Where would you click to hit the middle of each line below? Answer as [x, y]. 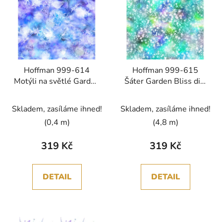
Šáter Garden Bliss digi [165, 81]
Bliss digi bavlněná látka [57, 92]
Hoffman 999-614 [57, 70]
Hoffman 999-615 [165, 70]
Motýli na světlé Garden [57, 81]
